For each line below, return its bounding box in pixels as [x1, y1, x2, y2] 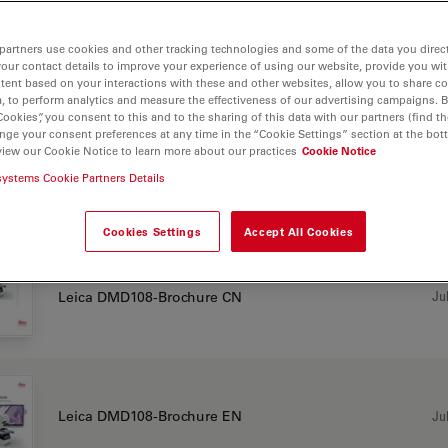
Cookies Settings [103, 224, 202, 239]
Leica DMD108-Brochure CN [57, 287, 242, 306]
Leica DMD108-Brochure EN [57, 407, 242, 426]
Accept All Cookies [243, 224, 354, 239]
